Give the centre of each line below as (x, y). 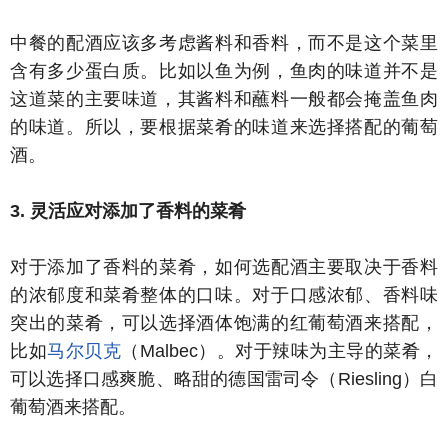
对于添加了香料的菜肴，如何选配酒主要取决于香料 (224, 267)
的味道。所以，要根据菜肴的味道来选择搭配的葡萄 (224, 127)
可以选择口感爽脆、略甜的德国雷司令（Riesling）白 (224, 379)
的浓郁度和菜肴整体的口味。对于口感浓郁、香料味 (224, 295)
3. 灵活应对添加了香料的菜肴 (128, 211)
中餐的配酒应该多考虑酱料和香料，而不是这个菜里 (224, 43)
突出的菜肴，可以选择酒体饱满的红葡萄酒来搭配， (224, 323)
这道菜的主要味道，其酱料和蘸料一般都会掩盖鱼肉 (224, 99)
